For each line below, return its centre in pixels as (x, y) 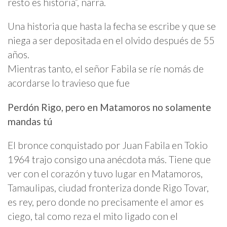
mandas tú (30, 121)
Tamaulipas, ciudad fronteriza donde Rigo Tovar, (108, 187)
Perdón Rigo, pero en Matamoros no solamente (109, 107)
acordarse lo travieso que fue (69, 83)
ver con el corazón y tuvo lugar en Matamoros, (105, 173)
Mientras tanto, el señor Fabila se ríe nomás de (106, 69)
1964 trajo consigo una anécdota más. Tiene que (109, 159)
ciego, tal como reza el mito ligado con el (93, 216)
